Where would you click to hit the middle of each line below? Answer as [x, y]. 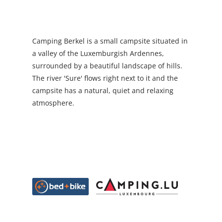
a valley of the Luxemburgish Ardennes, [98, 53]
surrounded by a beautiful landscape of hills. [107, 65]
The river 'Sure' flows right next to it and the [105, 78]
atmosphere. [54, 103]
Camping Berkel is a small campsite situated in [110, 41]
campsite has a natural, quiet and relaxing [103, 90]
